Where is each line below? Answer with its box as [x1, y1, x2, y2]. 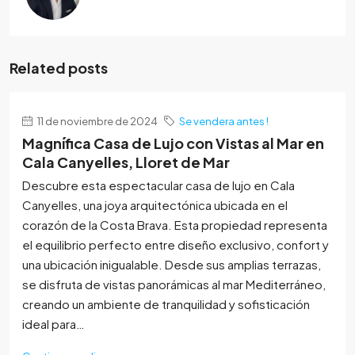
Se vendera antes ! [179, 114, 269, 128]
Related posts [10, 59, 108, 78]
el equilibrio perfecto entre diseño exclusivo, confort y [22, 237, 329, 253]
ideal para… [22, 316, 85, 332]
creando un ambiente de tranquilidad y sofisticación [22, 296, 310, 312]
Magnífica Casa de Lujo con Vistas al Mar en [22, 134, 324, 153]
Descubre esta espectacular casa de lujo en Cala [22, 177, 295, 193]
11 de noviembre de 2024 [36, 114, 158, 128]
